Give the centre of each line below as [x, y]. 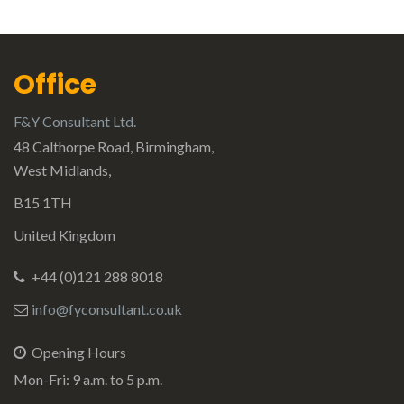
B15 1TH [43, 202]
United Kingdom [64, 234]
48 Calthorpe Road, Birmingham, [114, 146]
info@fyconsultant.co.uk [107, 308]
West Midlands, [62, 170]
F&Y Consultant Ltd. [75, 121]
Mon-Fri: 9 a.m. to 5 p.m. [88, 379]
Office [55, 84]
